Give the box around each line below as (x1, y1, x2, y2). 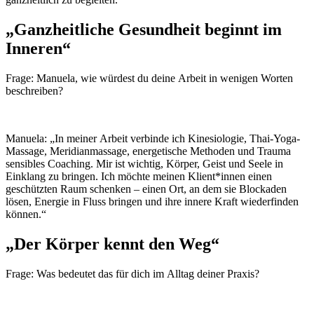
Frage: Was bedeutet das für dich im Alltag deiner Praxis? (6, 267, 259, 280)
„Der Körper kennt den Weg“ (6, 234, 219, 253)
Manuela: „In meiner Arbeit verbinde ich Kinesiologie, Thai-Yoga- (6, 132, 300, 144)
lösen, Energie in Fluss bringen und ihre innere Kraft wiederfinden (6, 195, 299, 207)
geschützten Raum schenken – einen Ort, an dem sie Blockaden (6, 182, 287, 195)
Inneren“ (6, 39, 71, 57)
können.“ (6, 207, 46, 220)
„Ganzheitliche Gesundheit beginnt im (6, 20, 282, 39)
